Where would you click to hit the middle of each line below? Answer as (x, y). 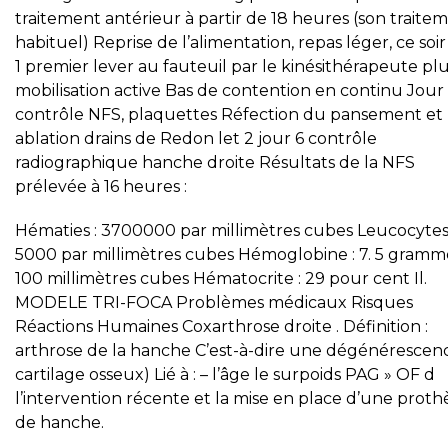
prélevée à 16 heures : (101, 186)
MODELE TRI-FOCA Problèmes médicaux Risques (214, 302)
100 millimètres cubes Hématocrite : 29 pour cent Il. (221, 278)
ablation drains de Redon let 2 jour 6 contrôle (196, 138)
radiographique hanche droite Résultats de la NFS (215, 162)
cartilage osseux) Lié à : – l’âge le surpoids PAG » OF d (225, 374)
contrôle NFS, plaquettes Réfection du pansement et (229, 114)
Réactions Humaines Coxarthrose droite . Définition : (221, 326)
